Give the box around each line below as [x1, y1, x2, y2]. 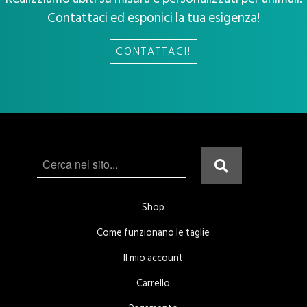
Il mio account [123, 250, 184, 267]
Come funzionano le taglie [97, 225, 210, 241]
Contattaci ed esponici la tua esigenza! [47, 7, 260, 29]
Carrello [136, 275, 171, 292]
